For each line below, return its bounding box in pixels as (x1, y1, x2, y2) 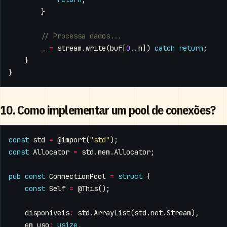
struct (118, 171, 142, 181)
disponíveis (25, 208, 69, 217)
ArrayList (94, 208, 130, 217)
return (179, 43, 203, 53)
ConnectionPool (49, 171, 106, 181)
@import (57, 135, 86, 144)
